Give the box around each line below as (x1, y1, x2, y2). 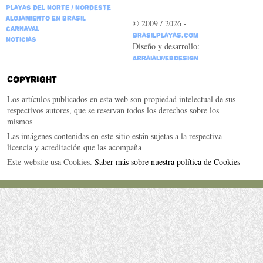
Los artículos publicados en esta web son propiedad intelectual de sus (6, 93, 235, 105)
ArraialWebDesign (132, 54, 198, 63)
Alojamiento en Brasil (5, 14, 86, 23)
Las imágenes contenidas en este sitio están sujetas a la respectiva (6, 130, 222, 142)
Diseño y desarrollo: (132, 41, 200, 52)
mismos (6, 116, 32, 127)
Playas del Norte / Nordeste (5, 4, 111, 12)
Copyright (6, 74, 57, 86)
